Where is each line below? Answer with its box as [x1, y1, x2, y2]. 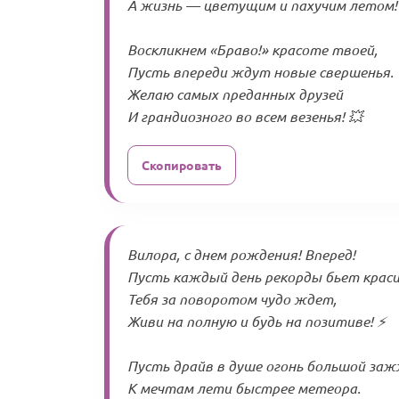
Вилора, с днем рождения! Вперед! [127, 245, 355, 265]
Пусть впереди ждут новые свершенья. [127, 62, 394, 82]
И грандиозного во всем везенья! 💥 [127, 107, 362, 126]
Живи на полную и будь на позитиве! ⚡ [127, 312, 386, 331]
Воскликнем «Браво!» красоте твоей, [127, 40, 378, 60]
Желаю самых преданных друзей [127, 85, 343, 104]
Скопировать [142, 157, 222, 174]
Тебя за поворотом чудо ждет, [127, 289, 337, 309]
